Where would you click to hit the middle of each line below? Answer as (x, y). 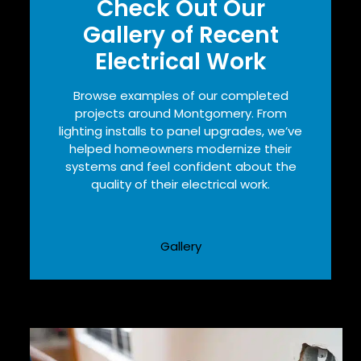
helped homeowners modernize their (180, 148)
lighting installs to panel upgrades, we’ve (180, 131)
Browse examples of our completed (180, 95)
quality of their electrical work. (180, 184)
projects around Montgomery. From (180, 113)
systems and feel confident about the (180, 166)
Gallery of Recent (180, 35)
